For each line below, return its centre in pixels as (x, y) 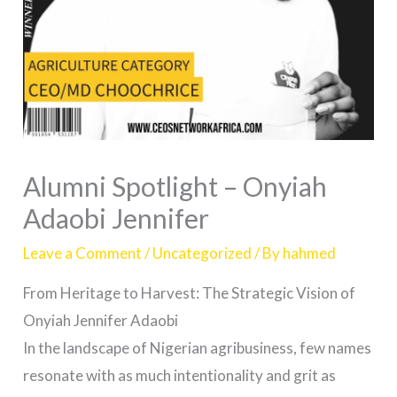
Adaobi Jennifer (117, 218)
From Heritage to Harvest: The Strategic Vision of (190, 292)
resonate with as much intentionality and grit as (180, 375)
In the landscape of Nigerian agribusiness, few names (198, 347)
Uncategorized (202, 253)
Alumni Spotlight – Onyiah (175, 186)
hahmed (310, 253)
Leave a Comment (83, 253)
